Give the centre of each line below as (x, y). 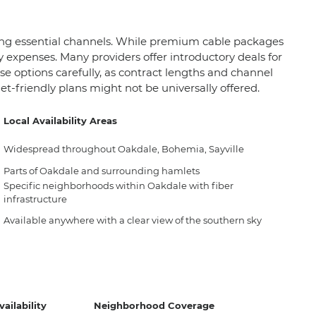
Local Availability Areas (60, 120)
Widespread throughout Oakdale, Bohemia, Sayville (124, 148)
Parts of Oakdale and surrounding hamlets (102, 170)
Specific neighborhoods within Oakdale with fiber (119, 185)
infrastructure (35, 199)
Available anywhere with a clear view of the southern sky (133, 220)
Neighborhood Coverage (154, 305)
